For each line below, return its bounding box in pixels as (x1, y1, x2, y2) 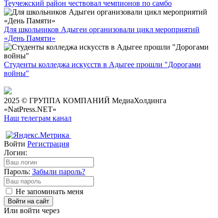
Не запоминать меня (16, 187, 83, 196)
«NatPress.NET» (4, 105, 56, 114)
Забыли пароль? (32, 167, 85, 176)
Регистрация (27, 140, 69, 148)
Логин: (4, 148, 27, 157)
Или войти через (4, 206, 59, 215)
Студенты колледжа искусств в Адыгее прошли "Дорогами (4, 60, 201, 69)
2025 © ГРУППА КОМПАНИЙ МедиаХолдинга (4, 96, 166, 105)
